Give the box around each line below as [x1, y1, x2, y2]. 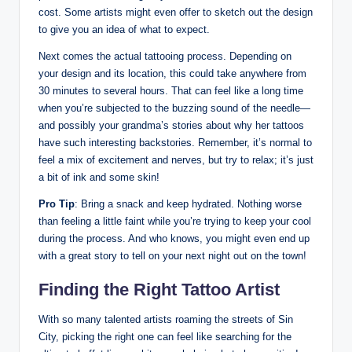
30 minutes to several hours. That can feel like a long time [38, 84, 303, 97]
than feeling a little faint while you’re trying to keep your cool [38, 214, 311, 227]
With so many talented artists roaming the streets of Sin [38, 313, 293, 325]
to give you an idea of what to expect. [38, 23, 210, 35]
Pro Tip [38, 197, 75, 210]
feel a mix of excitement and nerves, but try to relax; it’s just [38, 153, 313, 166]
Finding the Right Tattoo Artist [38, 279, 280, 299]
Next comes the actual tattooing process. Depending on [38, 49, 291, 62]
